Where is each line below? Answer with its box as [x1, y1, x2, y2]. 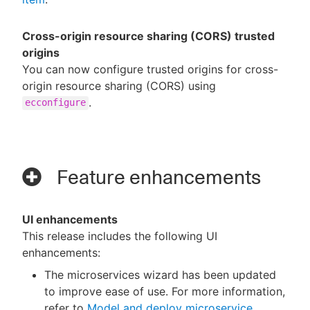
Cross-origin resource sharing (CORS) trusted [22, 28, 275, 43]
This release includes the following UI [22, 228, 217, 243]
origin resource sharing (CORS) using [22, 78, 216, 93]
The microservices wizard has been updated [44, 267, 276, 282]
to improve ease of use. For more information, [44, 284, 285, 298]
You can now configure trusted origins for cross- [22, 62, 278, 76]
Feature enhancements [53, 165, 261, 189]
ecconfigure [25, 97, 86, 109]
